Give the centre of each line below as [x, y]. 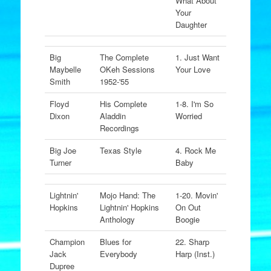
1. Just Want [197, 57]
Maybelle [65, 69]
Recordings [119, 128]
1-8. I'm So [194, 104]
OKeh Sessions [127, 69]
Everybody [118, 254]
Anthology [117, 219]
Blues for [115, 242]
